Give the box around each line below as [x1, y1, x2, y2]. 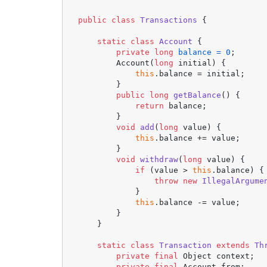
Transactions [140, 15, 198, 24]
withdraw [140, 154, 179, 164]
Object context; [178, 251, 255, 260]
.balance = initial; [154, 69, 246, 78]
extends [216, 240, 250, 250]
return [135, 101, 164, 110]
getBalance [173, 90, 222, 100]
